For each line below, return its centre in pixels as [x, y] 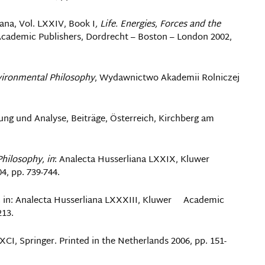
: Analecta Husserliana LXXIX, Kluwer [132, 160]
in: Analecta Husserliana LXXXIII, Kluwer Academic [114, 201]
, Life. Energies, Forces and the [158, 25]
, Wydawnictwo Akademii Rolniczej [167, 78]
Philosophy [72, 78]
